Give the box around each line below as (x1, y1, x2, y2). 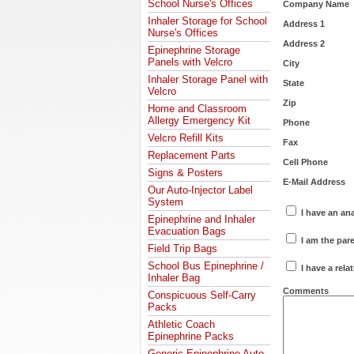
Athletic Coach (148, 318, 215, 330)
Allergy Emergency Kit (148, 115, 250, 126)
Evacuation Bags (148, 225, 226, 237)
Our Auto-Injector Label (148, 184, 253, 196)
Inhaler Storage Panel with (148, 73, 268, 85)
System (148, 196, 183, 208)
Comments (283, 286, 329, 296)
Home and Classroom (148, 103, 247, 115)
